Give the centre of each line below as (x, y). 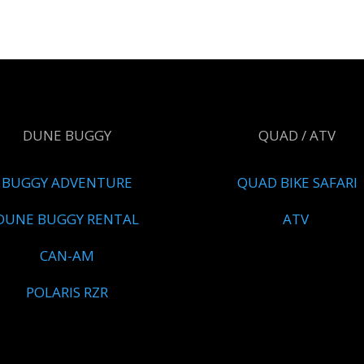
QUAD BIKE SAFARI (297, 182)
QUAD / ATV (297, 136)
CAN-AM (67, 255)
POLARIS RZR (67, 292)
